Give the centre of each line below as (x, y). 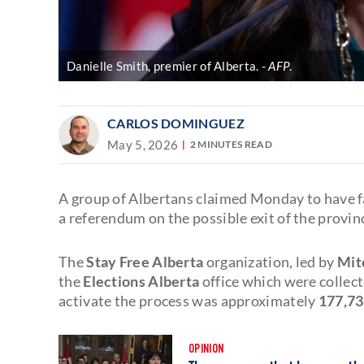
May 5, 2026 (143, 144)
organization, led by (269, 261)
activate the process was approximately (188, 300)
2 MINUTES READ (231, 145)
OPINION (206, 350)
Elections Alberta (140, 281)
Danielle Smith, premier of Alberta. (163, 65)
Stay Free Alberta (143, 261)
